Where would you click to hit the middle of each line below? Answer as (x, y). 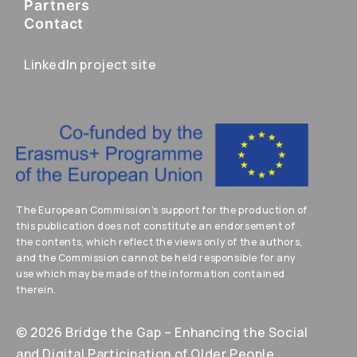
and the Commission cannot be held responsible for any (156, 257)
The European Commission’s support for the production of (162, 210)
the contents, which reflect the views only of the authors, (159, 241)
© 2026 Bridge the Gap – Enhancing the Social (162, 332)
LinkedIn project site (90, 65)
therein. (36, 289)
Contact (54, 24)
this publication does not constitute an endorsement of (156, 226)
